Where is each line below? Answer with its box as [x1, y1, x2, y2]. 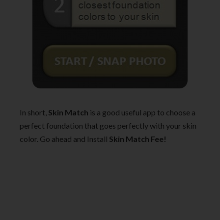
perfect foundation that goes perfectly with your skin [20, 121, 196, 131]
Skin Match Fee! [109, 134, 166, 144]
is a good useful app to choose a [88, 108, 195, 117]
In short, [20, 108, 48, 117]
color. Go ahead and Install [20, 134, 109, 144]
